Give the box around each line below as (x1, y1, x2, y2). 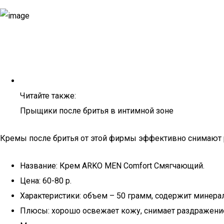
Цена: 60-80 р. (20, 176, 71, 185)
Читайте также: (20, 91, 76, 100)
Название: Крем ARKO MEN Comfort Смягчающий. (20, 161, 204, 170)
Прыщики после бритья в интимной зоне (20, 106, 173, 115)
